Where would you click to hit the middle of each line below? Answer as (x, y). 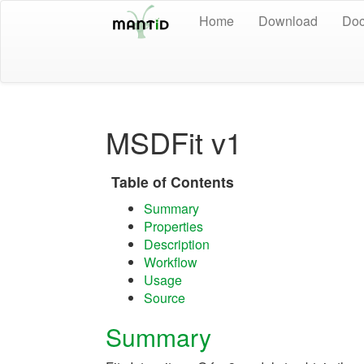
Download (288, 21)
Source (165, 298)
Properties (173, 226)
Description (177, 244)
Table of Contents (173, 182)
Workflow (171, 262)
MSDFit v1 (174, 142)
